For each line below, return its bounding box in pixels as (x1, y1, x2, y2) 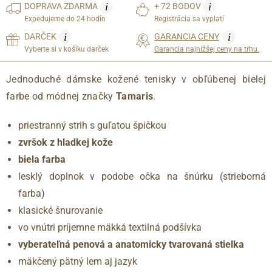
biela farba (18, 153, 66, 165)
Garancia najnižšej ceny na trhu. (154, 44, 259, 53)
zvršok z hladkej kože (18, 136, 113, 148)
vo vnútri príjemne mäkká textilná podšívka (18, 221, 202, 233)
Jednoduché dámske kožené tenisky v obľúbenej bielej (6, 73, 266, 85)
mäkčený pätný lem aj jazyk (18, 255, 137, 267)
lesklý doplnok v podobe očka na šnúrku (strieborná (18, 170, 266, 182)
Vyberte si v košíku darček (24, 44, 109, 53)
